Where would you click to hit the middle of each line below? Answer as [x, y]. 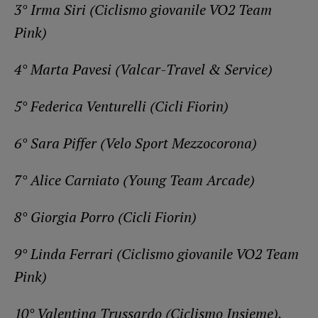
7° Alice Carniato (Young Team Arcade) [135, 180]
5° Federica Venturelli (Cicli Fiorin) [121, 106]
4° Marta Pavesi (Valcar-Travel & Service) [143, 69]
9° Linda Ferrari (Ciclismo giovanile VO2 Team [157, 253]
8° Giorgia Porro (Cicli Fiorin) [105, 216]
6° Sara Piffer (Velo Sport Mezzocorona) [136, 143]
